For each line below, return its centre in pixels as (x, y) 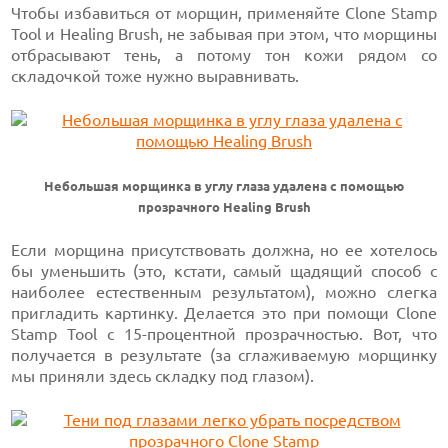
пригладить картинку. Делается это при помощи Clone (224, 313)
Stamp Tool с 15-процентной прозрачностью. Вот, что (224, 334)
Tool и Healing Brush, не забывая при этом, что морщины (224, 34)
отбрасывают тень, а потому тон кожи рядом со (224, 55)
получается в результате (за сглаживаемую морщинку (224, 355)
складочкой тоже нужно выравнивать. (155, 76)
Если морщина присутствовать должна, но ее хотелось (224, 250)
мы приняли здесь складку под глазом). (163, 376)
